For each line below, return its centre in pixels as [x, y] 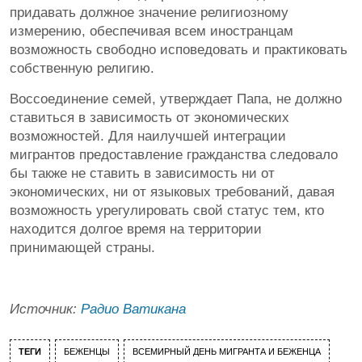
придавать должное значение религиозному [149, 12]
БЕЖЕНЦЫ [87, 351]
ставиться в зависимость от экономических [149, 117]
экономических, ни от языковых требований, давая [172, 192]
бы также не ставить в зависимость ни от [142, 173]
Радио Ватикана [133, 309]
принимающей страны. [82, 247]
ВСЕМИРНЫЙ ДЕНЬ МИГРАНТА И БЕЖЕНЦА [227, 351]
